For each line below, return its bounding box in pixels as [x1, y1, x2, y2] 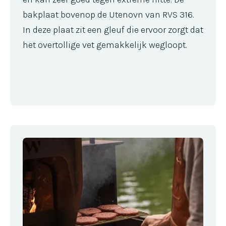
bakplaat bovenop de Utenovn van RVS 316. [23, 9, 194, 20]
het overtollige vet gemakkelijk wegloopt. [23, 39, 187, 50]
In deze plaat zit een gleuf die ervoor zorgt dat [23, 24, 203, 35]
